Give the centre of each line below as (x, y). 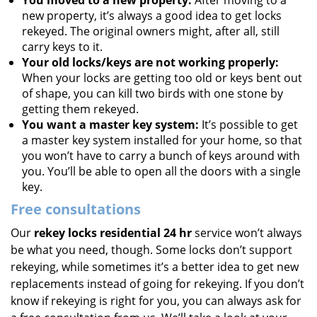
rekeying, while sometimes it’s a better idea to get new (155, 267)
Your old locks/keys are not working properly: (150, 62)
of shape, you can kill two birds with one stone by (152, 93)
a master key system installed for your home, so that (162, 140)
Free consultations (76, 209)
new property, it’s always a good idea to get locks (152, 16)
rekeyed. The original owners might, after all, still (151, 31)
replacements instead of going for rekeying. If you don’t (157, 284)
